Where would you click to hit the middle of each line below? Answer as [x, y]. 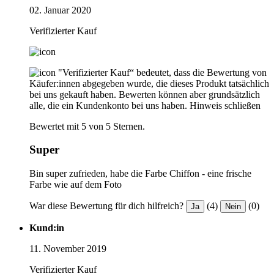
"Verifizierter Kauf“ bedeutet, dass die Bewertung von [162, 72]
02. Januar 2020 [60, 10]
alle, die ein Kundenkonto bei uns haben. [108, 105]
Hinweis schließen [225, 105]
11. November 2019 [68, 249]
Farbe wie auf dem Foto [76, 185]
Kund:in [47, 228]
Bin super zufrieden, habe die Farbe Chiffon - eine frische [140, 174]
